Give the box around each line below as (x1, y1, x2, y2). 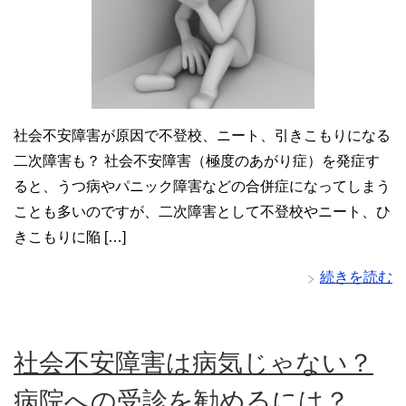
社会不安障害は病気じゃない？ (14, 349, 373, 378)
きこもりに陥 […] (14, 229, 126, 246)
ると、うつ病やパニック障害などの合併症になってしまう (14, 179, 391, 195)
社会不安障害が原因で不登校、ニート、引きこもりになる (14, 128, 391, 144)
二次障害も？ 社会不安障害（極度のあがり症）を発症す (14, 153, 380, 169)
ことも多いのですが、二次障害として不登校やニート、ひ (14, 204, 391, 220)
